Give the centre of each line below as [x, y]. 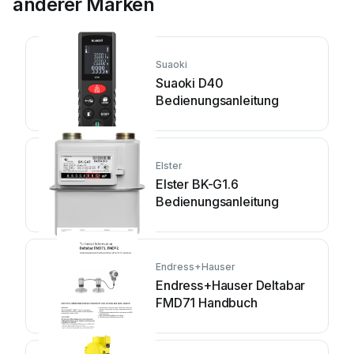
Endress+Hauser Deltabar [231, 285]
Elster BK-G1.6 [197, 184]
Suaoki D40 [190, 83]
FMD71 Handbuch [207, 302]
